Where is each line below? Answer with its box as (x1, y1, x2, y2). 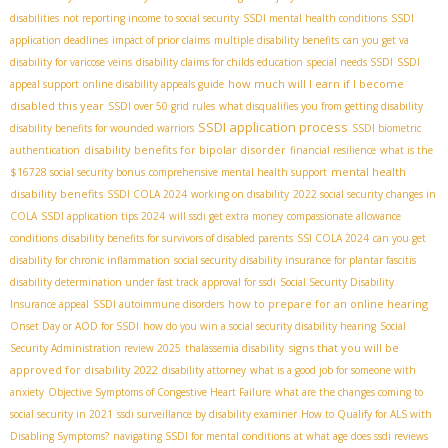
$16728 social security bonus (10, 165, 145, 180)
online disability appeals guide (83, 77, 224, 92)
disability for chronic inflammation (10, 253, 170, 268)
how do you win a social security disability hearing (143, 319, 376, 334)
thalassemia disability (185, 341, 284, 356)
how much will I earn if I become (228, 76, 404, 92)
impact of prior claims (112, 33, 210, 48)
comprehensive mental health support (149, 165, 327, 180)
